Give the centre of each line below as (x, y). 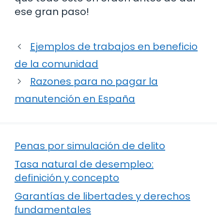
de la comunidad (56, 64)
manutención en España (75, 99)
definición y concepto (67, 178)
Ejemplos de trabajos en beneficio (114, 47)
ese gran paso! (52, 12)
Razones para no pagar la (94, 82)
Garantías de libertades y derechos (102, 196)
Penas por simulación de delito (90, 146)
